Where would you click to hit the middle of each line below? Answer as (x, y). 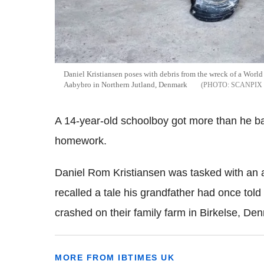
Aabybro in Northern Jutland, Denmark (126, 84)
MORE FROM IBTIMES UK (115, 257)
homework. (81, 141)
